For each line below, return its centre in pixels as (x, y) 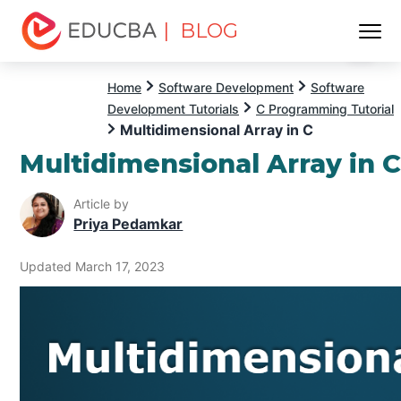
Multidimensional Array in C (217, 130)
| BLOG (201, 31)
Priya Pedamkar (128, 224)
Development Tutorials (173, 109)
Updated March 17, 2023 (93, 266)
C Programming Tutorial (325, 109)
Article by (102, 204)
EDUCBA (51, 60)
